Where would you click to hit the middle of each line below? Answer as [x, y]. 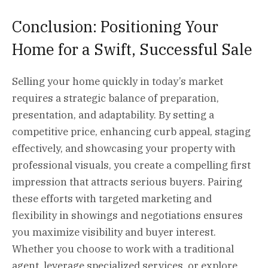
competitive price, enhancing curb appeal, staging [131, 131]
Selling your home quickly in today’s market [118, 81]
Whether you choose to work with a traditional [123, 249]
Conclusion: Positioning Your [115, 27]
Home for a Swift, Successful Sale [132, 50]
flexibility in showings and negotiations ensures [127, 215]
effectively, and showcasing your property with [124, 148]
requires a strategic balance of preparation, [115, 98]
